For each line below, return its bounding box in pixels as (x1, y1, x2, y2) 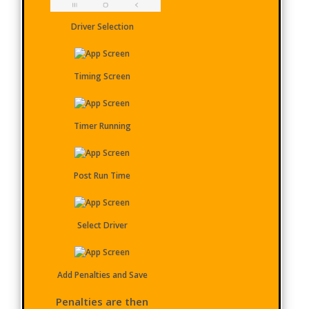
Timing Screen (74, 70, 131, 82)
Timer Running (73, 119, 131, 132)
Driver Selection (70, 20, 134, 32)
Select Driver (77, 219, 128, 231)
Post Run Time (74, 169, 131, 181)
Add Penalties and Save (57, 268, 148, 281)
